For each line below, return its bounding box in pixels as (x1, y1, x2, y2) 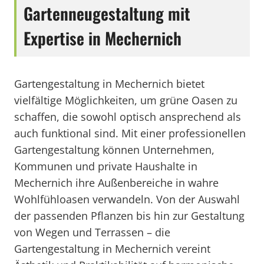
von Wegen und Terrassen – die (14, 225, 170, 239)
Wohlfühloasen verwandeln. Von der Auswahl (14, 192, 240, 206)
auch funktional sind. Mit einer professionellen (14, 126, 246, 140)
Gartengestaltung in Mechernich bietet (14, 77, 204, 91)
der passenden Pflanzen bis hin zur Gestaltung (14, 209, 245, 223)
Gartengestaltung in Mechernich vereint (14, 242, 210, 256)
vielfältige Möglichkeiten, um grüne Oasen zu (14, 93, 237, 107)
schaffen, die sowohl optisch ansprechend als (14, 110, 241, 124)
